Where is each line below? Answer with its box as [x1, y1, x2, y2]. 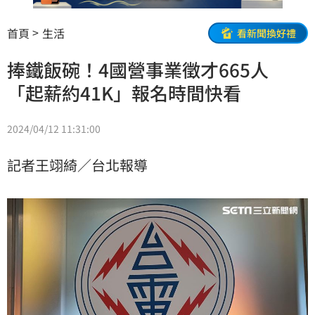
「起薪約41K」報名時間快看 [7, 79, 241, 106]
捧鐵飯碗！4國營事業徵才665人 [7, 56, 287, 83]
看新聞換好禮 [237, 25, 296, 40]
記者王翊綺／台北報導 [7, 155, 148, 176]
